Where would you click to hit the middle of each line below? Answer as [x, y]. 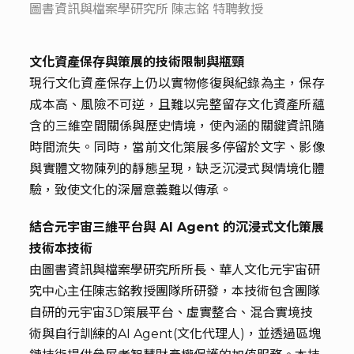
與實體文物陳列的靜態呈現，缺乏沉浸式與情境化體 [177, 169]
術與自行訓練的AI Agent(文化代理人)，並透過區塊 [175, 334]
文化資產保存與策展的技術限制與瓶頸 [137, 62]
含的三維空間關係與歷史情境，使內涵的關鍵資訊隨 [177, 126]
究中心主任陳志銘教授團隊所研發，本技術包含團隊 [175, 291]
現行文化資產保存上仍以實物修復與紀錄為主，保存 [177, 83]
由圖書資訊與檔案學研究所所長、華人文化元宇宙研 [175, 270]
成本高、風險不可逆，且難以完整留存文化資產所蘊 [177, 105]
